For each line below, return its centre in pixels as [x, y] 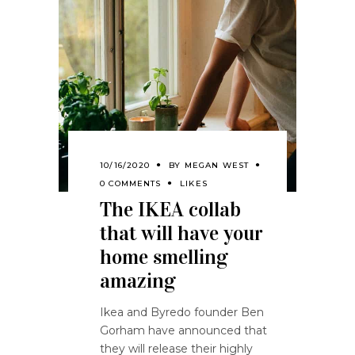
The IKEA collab [170, 209]
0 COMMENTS [130, 183]
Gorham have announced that [183, 330]
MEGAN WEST [217, 165]
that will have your [181, 233]
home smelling [164, 257]
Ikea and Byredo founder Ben [182, 312]
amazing [138, 281]
